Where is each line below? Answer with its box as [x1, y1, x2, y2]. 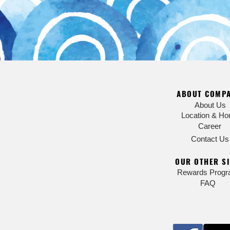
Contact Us [191, 135, 229, 143]
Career [198, 122, 221, 130]
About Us [194, 101, 226, 109]
